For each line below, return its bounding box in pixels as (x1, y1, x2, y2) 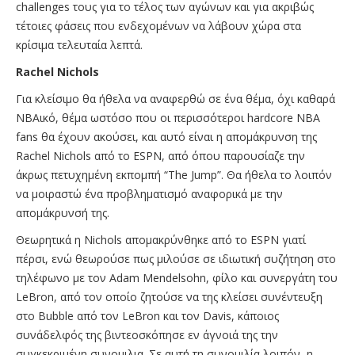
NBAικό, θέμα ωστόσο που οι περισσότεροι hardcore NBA (16, 109, 320, 125)
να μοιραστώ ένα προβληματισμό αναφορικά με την (16, 185, 283, 201)
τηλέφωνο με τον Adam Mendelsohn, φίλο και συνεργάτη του (16, 269, 338, 285)
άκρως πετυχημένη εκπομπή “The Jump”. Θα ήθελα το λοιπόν (16, 166, 332, 182)
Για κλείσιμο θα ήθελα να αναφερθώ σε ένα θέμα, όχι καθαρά (16, 90, 335, 106)
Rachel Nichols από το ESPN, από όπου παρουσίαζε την (16, 147, 305, 163)
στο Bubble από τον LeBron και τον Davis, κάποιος (16, 307, 279, 323)
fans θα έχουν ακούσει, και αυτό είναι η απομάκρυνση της (16, 128, 317, 144)
